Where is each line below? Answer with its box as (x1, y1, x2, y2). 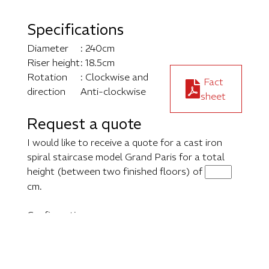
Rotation (27, 71, 67, 83)
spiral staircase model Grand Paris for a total (27, 151, 225, 163)
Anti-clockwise (80, 85, 147, 98)
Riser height (27, 56, 80, 69)
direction (27, 85, 65, 98)
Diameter (27, 42, 68, 55)
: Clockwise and (80, 71, 149, 83)
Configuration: (27, 209, 89, 222)
